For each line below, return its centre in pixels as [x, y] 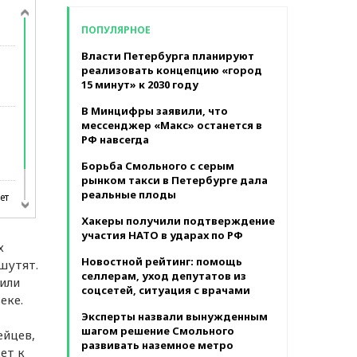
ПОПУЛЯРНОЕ [116, 30]
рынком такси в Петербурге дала [174, 180]
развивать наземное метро [157, 345]
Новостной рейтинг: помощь [161, 261]
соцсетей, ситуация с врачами [165, 290]
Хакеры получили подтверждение [178, 221]
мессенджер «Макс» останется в [171, 125]
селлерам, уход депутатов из [163, 276]
